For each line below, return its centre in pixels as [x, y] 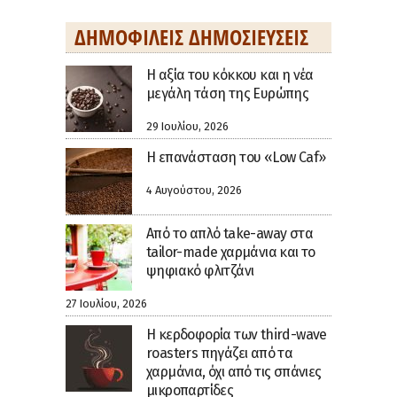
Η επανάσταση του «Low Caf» [236, 157]
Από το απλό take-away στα [230, 233]
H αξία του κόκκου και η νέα [230, 74]
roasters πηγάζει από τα [220, 353]
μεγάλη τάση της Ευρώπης [228, 93]
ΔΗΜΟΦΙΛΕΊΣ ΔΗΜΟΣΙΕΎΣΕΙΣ [191, 36]
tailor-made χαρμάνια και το [231, 252]
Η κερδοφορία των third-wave [237, 334]
